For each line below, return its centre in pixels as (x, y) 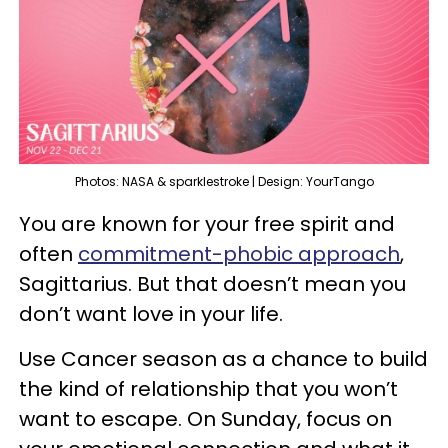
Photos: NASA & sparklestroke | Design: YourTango (224, 181)
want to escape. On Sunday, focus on (205, 418)
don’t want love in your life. (151, 313)
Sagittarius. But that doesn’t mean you (212, 283)
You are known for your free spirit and (207, 223)
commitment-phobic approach (239, 253)
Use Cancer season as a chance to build (223, 358)
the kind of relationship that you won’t (208, 388)
